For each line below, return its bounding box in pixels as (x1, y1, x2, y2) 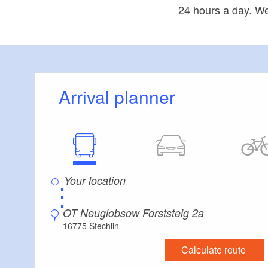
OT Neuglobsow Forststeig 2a (63, 205, 204, 221)
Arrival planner (71, 84, 175, 110)
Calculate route (181, 243, 246, 257)
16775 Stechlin (63, 220, 119, 232)
